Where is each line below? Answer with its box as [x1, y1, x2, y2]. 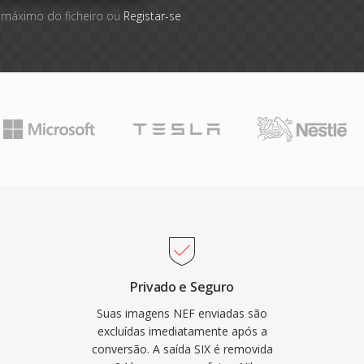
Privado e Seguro [130, 278, 234, 296]
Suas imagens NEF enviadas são [97, 305, 267, 321]
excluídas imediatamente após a [97, 323, 267, 339]
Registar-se [123, 8, 181, 24]
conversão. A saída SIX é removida [91, 341, 273, 357]
